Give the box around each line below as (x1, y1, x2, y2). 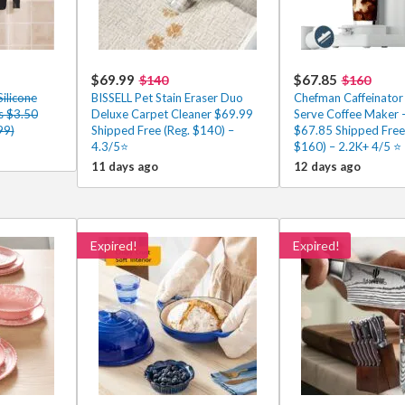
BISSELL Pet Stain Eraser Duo (90, 90, 243, 105)
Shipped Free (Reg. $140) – (90, 123, 234, 137)
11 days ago (90, 159, 158, 174)
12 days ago (293, 159, 361, 174)
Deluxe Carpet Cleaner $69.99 (90, 107, 253, 121)
